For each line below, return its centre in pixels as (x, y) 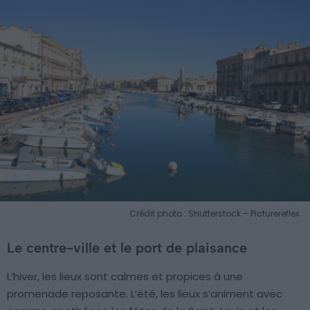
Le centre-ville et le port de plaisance (127, 247)
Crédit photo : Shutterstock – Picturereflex (215, 213)
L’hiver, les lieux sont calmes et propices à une (125, 276)
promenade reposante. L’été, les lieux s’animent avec (145, 293)
